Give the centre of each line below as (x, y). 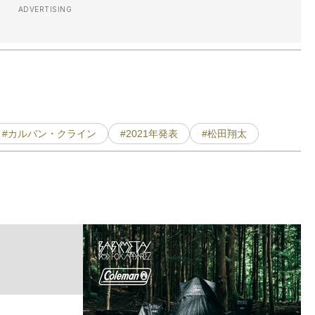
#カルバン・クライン (49, 134)
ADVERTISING (45, 9)
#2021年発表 (149, 134)
